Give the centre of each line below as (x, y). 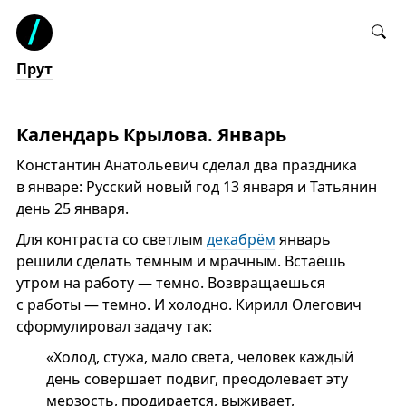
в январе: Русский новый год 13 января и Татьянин (196, 187)
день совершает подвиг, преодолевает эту (197, 379)
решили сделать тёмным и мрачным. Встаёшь (181, 261)
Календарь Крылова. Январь (151, 135)
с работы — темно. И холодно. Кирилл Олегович (188, 304)
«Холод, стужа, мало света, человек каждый (199, 357)
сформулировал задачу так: (114, 326)
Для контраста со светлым (111, 239)
